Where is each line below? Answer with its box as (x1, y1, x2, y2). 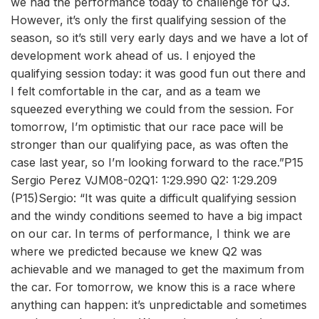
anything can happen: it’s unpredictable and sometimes (11, 298, 307, 312)
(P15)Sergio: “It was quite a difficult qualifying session (11, 191, 296, 205)
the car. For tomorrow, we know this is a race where (11, 280, 296, 294)
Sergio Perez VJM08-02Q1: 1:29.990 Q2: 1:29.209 (11, 173, 277, 187)
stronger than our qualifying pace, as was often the (11, 137, 288, 152)
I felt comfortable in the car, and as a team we (11, 84, 261, 98)
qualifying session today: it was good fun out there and (11, 66, 305, 80)
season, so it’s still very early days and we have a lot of (11, 31, 308, 45)
